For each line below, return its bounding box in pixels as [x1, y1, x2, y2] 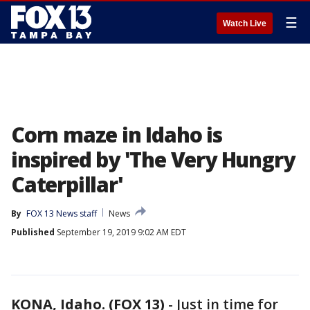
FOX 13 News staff [26, 208, 97, 219]
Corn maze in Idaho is [11, 120, 222, 149]
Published [11, 226, 55, 238]
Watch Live [223, 19, 266, 28]
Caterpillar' [11, 170, 123, 199]
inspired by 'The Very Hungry [11, 145, 295, 174]
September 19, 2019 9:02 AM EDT [55, 226, 186, 238]
